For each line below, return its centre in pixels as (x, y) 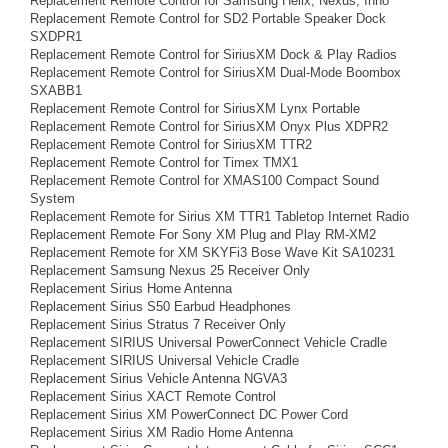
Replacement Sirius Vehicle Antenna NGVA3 (158, 378)
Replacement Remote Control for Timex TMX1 (164, 162)
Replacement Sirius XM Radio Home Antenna (161, 432)
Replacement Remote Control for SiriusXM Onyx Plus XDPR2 (209, 126)
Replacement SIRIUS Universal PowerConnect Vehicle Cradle (208, 342)
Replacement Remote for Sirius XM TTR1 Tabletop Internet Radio (219, 216)
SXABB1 (56, 90)
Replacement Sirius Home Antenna (131, 288)
